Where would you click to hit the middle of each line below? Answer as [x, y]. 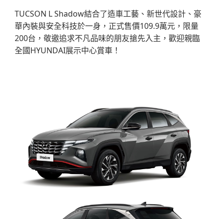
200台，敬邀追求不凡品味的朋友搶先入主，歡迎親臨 [107, 38]
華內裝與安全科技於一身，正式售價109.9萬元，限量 [107, 26]
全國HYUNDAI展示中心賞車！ [67, 51]
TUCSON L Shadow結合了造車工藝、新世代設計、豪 [108, 14]
